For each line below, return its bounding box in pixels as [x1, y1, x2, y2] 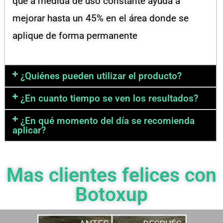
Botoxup [75, 183, 148, 207]
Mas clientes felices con [6, 164, 217, 187]
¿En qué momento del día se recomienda [20, 115, 195, 127]
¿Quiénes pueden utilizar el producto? [20, 70, 182, 82]
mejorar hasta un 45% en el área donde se [12, 12, 189, 24]
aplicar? [12, 124, 46, 136]
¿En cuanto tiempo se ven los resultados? [20, 93, 199, 105]
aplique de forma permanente [12, 30, 137, 42]
